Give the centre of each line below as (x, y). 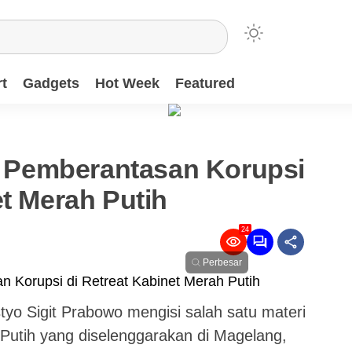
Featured (205, 83)
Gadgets (51, 83)
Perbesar (222, 262)
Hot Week (127, 83)
